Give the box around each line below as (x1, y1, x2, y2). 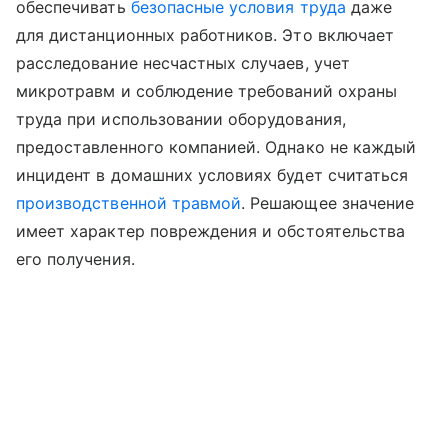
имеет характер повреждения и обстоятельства (16, 220, 406, 241)
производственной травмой (16, 192, 242, 213)
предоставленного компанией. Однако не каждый (16, 136, 417, 157)
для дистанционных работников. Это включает (16, 24, 395, 45)
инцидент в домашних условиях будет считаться (16, 164, 409, 185)
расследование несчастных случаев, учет (16, 52, 350, 73)
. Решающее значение (241, 192, 415, 213)
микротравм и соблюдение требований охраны (16, 80, 397, 101)
